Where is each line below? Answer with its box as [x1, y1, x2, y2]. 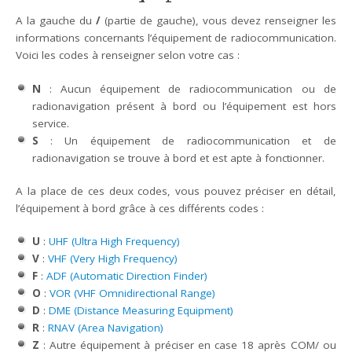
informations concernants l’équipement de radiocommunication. [16, 31, 336, 46]
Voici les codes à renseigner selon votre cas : [16, 48, 240, 63]
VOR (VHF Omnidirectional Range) [49, 286, 218, 300]
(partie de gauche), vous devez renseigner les [101, 13, 336, 28]
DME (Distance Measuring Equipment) [48, 303, 233, 317]
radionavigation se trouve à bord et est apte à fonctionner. [31, 150, 324, 165]
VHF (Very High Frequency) [47, 251, 178, 266]
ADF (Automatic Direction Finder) [46, 269, 207, 283]
